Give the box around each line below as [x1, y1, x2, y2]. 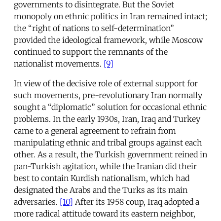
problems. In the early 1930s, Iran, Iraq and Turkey [14, 114, 200, 124]
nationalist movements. [14, 59, 104, 69]
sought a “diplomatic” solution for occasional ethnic [14, 102, 207, 112]
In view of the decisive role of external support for [14, 78, 198, 89]
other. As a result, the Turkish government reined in [14, 149, 207, 160]
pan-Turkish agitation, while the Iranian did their [14, 161, 197, 172]
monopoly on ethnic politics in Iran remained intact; [14, 11, 207, 22]
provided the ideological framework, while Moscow [14, 35, 203, 45]
